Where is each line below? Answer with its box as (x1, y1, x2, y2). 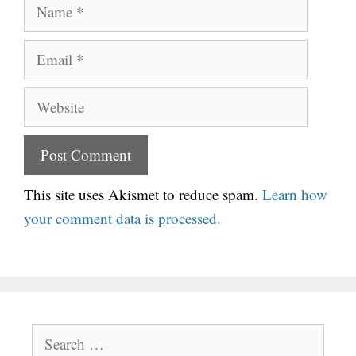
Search (31, 325, 69, 343)
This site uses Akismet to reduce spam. (24, 184, 262, 204)
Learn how (262, 184, 327, 204)
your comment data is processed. (24, 207, 221, 228)
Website (23, 87, 71, 108)
